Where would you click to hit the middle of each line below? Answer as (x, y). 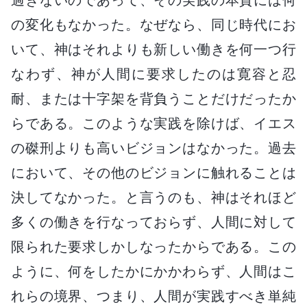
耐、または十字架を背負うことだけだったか (153, 98)
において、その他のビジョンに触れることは (153, 172)
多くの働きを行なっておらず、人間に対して (153, 222)
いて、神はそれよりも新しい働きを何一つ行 (153, 49)
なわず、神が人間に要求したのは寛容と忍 (153, 74)
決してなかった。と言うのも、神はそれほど (153, 197)
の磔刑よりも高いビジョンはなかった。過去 (153, 148)
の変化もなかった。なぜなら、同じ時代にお (153, 24)
